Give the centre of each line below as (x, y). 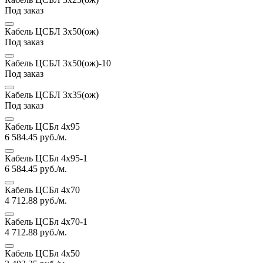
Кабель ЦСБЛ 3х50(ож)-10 (58, 63)
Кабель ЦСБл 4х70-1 (46, 221)
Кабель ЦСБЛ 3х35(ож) (52, 95)
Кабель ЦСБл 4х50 (42, 253)
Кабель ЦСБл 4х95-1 (46, 158)
